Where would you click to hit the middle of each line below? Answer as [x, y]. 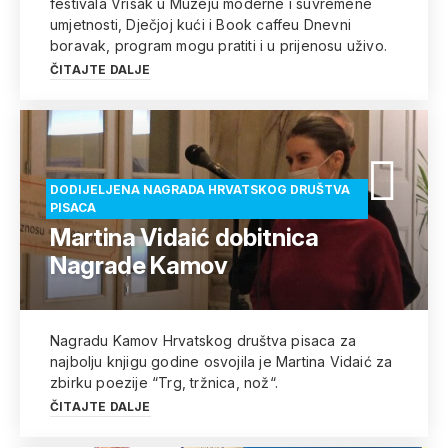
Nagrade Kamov [139, 265]
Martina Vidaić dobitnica [184, 237]
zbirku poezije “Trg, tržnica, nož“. [164, 382]
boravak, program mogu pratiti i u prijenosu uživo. [218, 45]
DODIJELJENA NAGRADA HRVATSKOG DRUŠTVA [200, 189]
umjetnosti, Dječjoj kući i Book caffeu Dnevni [200, 24]
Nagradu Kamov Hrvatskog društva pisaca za [203, 340]
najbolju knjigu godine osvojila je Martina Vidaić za [221, 361]
